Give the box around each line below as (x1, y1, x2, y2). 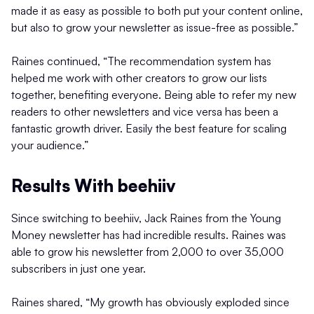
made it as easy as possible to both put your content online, (11, 3, 303, 18)
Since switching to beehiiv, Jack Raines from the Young (11, 210, 281, 225)
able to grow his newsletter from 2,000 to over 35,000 (11, 244, 284, 259)
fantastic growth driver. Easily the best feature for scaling (11, 121, 287, 135)
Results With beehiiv (11, 175, 176, 196)
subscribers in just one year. (11, 261, 146, 275)
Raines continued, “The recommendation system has (11, 53, 271, 68)
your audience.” (11, 137, 88, 152)
